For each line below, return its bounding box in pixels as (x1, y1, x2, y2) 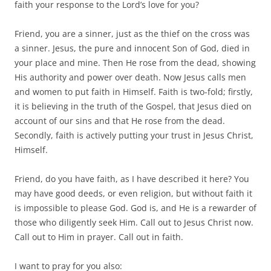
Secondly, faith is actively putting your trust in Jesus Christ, (15, 129, 253, 141)
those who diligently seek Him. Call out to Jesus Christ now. (15, 216, 253, 228)
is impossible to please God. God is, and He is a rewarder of (15, 201, 256, 214)
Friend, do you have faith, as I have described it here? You (15, 172, 249, 184)
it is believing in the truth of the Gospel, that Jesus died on (15, 100, 252, 112)
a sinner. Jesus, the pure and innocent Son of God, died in (15, 42, 250, 54)
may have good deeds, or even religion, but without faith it (15, 187, 252, 199)
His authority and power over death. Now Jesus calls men (15, 71, 246, 83)
